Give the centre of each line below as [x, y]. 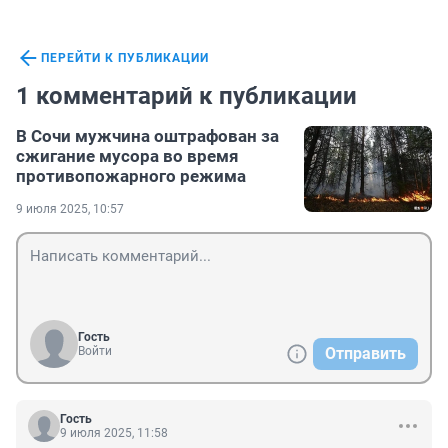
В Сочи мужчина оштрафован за [147, 136]
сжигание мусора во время [127, 156]
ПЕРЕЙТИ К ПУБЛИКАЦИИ [125, 58]
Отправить [365, 354]
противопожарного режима [131, 176]
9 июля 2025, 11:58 [114, 433]
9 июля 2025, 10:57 [70, 209]
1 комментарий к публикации [186, 96]
